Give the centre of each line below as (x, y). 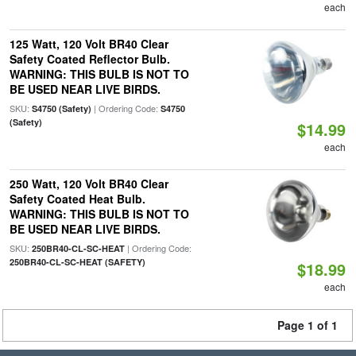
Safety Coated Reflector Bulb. (89, 59)
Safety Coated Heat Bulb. (77, 199)
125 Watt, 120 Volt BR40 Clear (89, 44)
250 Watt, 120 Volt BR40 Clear (89, 184)
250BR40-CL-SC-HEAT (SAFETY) (77, 262)
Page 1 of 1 (308, 325)
